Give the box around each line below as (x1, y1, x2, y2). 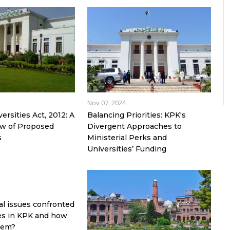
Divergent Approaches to (87, 122, 182, 131)
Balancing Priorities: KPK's (87, 110, 186, 120)
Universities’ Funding (87, 144, 166, 154)
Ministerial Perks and (87, 133, 167, 143)
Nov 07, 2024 (87, 98, 126, 108)
